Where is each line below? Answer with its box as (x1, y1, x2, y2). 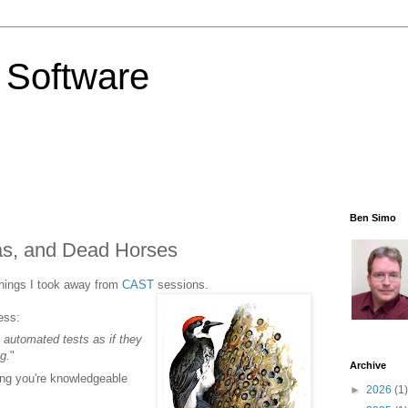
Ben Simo (350, 212, 396, 223)
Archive (350, 360, 386, 371)
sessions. (154, 277, 209, 291)
